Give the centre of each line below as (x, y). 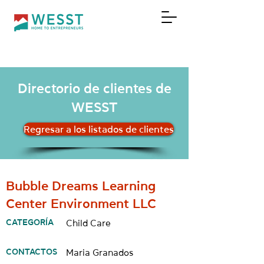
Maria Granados (100, 253)
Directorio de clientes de (94, 88)
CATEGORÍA (30, 222)
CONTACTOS (32, 252)
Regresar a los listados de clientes (99, 129)
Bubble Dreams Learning (81, 186)
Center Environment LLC (81, 203)
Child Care (88, 223)
